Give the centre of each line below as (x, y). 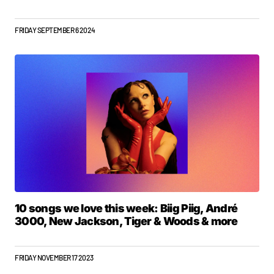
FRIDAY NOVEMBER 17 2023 (54, 257)
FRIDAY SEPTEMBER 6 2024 (55, 30)
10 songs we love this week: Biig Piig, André (126, 208)
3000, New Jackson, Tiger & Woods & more (126, 221)
